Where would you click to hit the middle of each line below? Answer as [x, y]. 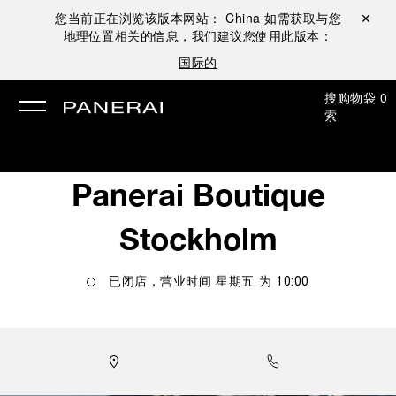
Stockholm [198, 239]
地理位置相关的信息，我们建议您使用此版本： [198, 35]
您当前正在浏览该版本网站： [140, 18]
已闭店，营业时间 [160, 282]
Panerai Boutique [198, 194]
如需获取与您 [303, 18]
